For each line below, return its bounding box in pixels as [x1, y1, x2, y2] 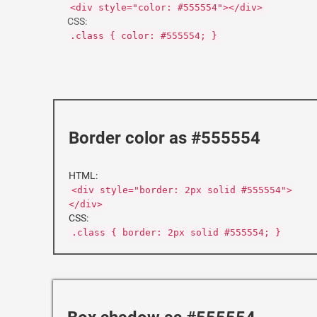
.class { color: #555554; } [70, 30, 217, 41]
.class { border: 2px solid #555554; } [71, 227, 281, 238]
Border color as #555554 [69, 128, 260, 148]
